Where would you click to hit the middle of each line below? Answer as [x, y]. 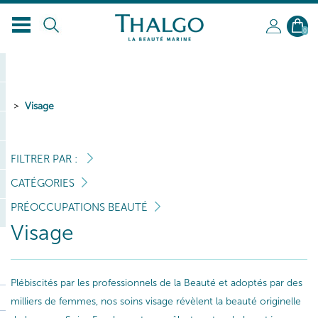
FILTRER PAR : [45, 159]
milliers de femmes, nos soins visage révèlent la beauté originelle [156, 301]
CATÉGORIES [43, 183]
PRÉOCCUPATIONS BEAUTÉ [79, 207]
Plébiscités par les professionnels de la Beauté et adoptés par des [157, 283]
